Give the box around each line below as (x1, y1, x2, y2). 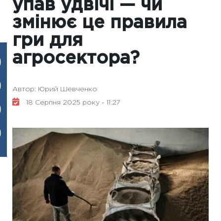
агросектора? (12, 51, 140, 67)
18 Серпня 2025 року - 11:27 (24, 100, 120, 106)
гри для (12, 33, 83, 49)
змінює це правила (12, 15, 187, 31)
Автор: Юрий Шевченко (12, 86, 97, 92)
